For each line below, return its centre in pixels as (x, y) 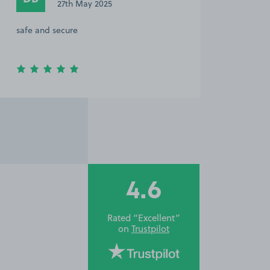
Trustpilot (150, 229)
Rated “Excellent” (144, 218)
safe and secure (47, 30)
